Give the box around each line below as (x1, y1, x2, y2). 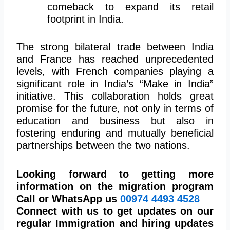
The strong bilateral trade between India (16, 41, 214, 52)
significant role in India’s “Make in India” (16, 78, 214, 89)
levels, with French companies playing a (16, 65, 214, 77)
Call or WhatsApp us (16, 193, 121, 204)
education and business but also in (16, 114, 214, 126)
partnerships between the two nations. (16, 139, 194, 151)
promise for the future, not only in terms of (16, 102, 214, 114)
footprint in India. (47, 13, 124, 25)
